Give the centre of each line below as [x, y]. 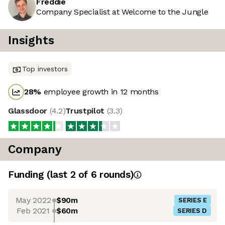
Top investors [45, 69]
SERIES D [192, 211]
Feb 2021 [33, 210]
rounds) [115, 175]
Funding [27, 175]
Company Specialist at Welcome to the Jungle [122, 12]
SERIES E [193, 200]
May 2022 [33, 200]
